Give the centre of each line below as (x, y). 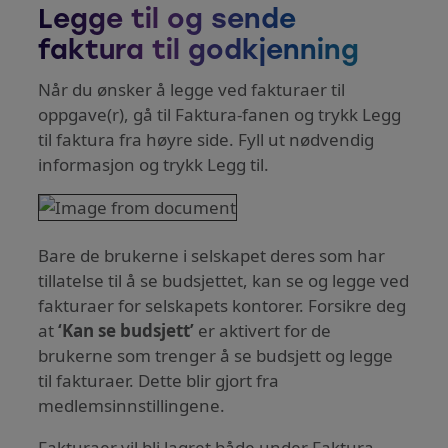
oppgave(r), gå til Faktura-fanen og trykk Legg (220, 114)
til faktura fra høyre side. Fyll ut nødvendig (206, 139)
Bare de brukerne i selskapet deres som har (212, 255)
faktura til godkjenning (199, 53)
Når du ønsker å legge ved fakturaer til (192, 89)
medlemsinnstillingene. (132, 405)
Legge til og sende (167, 22)
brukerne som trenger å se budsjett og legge (216, 355)
